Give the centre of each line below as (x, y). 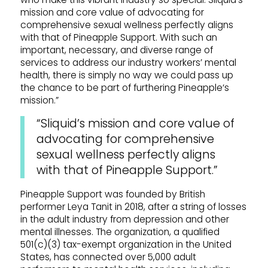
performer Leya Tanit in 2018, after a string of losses (133, 207)
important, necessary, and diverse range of (116, 50)
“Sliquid (57, 123)
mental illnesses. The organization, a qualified (120, 232)
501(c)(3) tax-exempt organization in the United (126, 245)
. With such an (186, 37)
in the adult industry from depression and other (124, 220)
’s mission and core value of (156, 123)
